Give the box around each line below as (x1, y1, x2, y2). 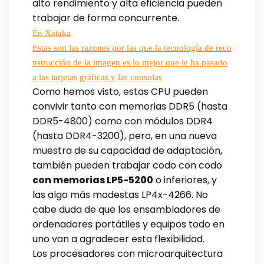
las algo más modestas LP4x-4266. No (32, 187, 208, 202)
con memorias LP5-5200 (32, 173, 153, 187)
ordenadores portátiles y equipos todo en (32, 217, 225, 231)
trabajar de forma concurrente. (32, 11, 179, 25)
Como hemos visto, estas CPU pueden (32, 84, 208, 98)
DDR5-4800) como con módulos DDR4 (32, 114, 213, 128)
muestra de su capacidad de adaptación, (32, 143, 222, 157)
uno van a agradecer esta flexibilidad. (32, 232, 204, 246)
